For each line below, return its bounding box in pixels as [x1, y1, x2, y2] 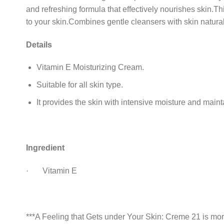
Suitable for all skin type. [36, 80, 123, 89]
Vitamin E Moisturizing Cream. [36, 63, 144, 72]
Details [26, 40, 52, 49]
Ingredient [26, 143, 64, 152]
